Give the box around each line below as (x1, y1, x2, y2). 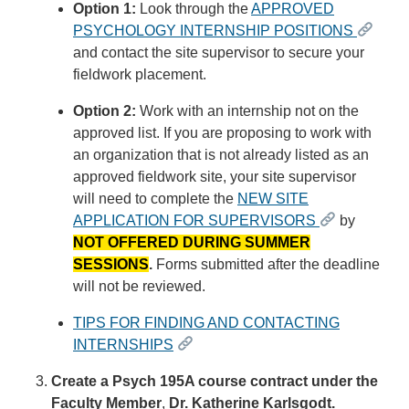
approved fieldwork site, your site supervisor (73, 168, 356, 184)
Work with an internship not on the (136, 102, 359, 119)
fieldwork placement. (73, 66, 206, 82)
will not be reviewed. (73, 278, 205, 294)
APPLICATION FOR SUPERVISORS (73, 212, 320, 228)
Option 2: (73, 102, 136, 119)
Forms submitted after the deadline (152, 256, 380, 272)
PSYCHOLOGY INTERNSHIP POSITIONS (73, 22, 357, 38)
